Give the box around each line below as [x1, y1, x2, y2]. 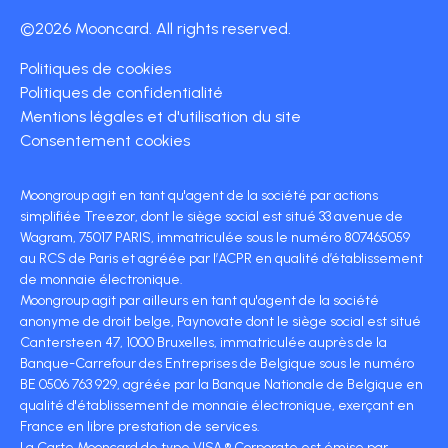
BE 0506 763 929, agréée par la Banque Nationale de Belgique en [20, 376, 423, 394]
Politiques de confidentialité [20, 83, 223, 103]
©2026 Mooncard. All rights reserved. [20, 19, 291, 39]
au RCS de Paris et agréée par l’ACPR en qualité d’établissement [20, 250, 423, 268]
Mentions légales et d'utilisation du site [20, 107, 301, 127]
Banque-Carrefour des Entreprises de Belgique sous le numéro [20, 355, 414, 373]
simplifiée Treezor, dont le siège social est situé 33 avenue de [20, 208, 403, 226]
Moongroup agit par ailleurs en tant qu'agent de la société [20, 292, 379, 310]
